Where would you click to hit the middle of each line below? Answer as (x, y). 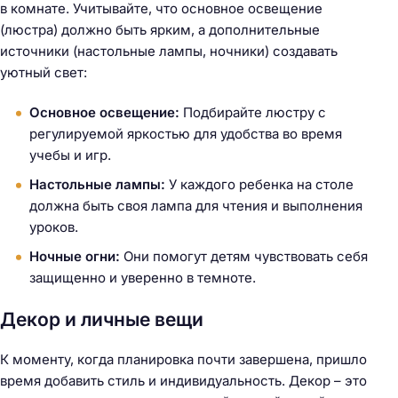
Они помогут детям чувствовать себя (244, 257)
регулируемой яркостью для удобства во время (186, 134)
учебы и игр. (70, 155)
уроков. (54, 227)
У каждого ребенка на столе (259, 185)
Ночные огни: (75, 257)
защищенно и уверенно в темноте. (143, 278)
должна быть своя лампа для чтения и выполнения (196, 206)
